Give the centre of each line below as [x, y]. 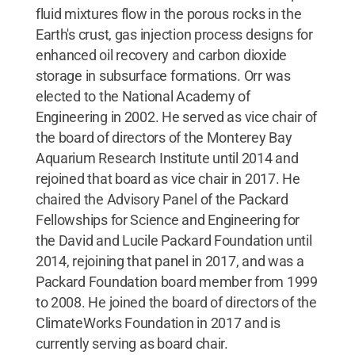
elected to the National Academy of [143, 96]
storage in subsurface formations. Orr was [163, 75]
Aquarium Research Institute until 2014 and [167, 158]
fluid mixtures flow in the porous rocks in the [168, 13]
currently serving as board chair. [132, 343]
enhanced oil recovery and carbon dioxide [161, 55]
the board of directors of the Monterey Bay [164, 137]
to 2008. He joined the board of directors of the [176, 302]
